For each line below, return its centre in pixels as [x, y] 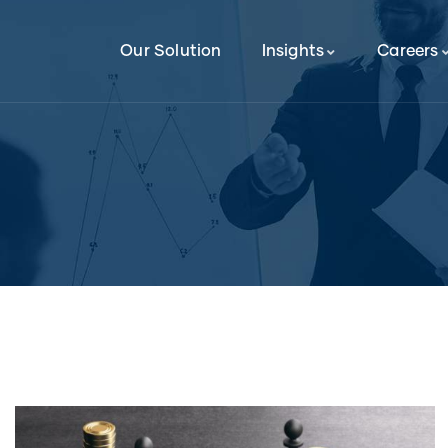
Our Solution [171, 51]
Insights [293, 51]
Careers [408, 51]
